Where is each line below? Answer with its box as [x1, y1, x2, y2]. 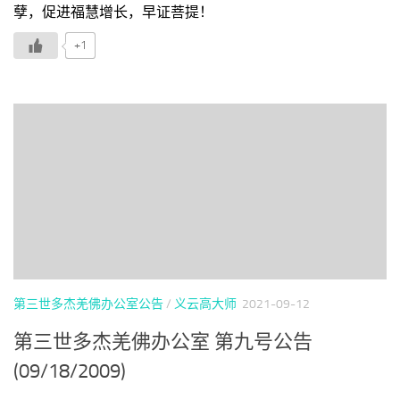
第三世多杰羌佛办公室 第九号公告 [13, 330, 312, 354]
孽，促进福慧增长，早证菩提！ [13, 4, 213, 21]
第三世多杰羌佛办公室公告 [13, 296, 163, 312]
